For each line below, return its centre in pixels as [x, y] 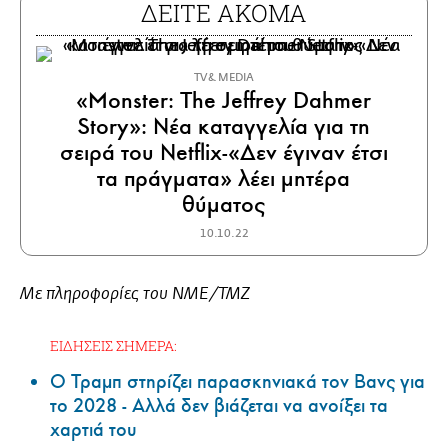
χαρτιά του [93, 429]
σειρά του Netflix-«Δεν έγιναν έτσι [223, 152]
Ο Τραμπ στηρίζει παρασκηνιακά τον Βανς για [237, 381]
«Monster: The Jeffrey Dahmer [224, 100]
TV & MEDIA [224, 77]
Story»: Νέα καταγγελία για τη [224, 126]
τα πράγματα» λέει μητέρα [224, 178]
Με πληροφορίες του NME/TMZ [135, 294]
